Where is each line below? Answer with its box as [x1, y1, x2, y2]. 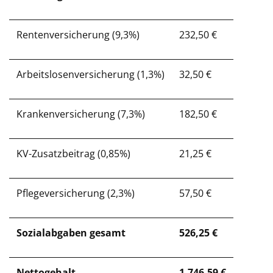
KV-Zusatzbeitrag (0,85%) [16, 147, 130, 160]
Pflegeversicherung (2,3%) [16, 186, 135, 200]
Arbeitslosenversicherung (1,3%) [16, 68, 165, 81]
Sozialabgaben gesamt [16, 226, 126, 239]
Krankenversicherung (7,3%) [16, 107, 145, 121]
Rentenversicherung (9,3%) [16, 28, 140, 41]
